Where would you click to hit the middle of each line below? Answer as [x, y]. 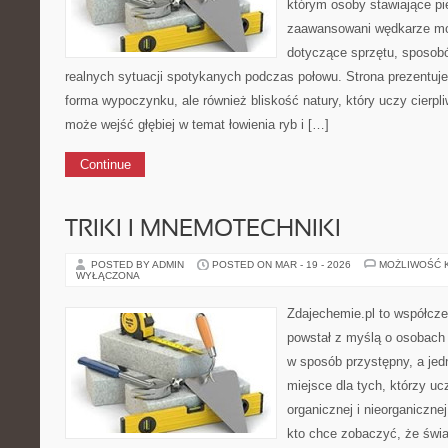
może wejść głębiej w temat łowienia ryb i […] [197, 124]
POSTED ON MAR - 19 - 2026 [281, 264]
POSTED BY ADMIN [139, 264]
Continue [105, 164]
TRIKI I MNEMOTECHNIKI [203, 230]
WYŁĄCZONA [108, 275]
